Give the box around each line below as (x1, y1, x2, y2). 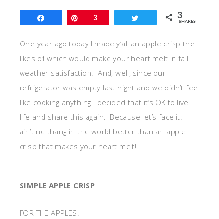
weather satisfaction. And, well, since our (20, 68, 166, 78)
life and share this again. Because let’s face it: (20, 112, 185, 122)
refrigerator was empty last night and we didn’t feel (20, 83, 199, 92)
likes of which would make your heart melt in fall (20, 53, 189, 63)
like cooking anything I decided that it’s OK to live (20, 97, 189, 107)
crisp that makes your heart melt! (20, 141, 137, 151)
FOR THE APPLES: (20, 208, 79, 218)
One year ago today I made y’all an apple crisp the (20, 39, 195, 48)
